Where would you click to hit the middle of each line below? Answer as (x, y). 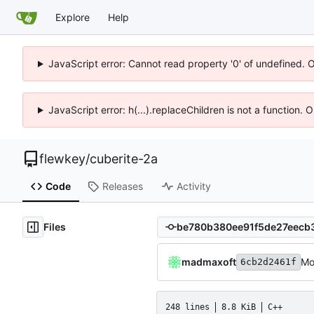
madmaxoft (209, 261)
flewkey (62, 159)
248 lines (187, 307)
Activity (193, 186)
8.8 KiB (239, 307)
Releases (122, 186)
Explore (73, 17)
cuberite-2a (124, 159)
